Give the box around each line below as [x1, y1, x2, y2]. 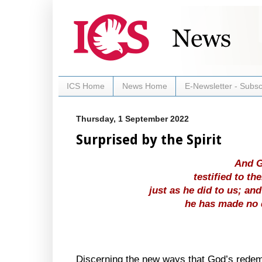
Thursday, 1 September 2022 [76, 113, 189, 123]
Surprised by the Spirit [76, 132, 222, 147]
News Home [122, 81, 167, 91]
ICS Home [67, 81, 105, 91]
